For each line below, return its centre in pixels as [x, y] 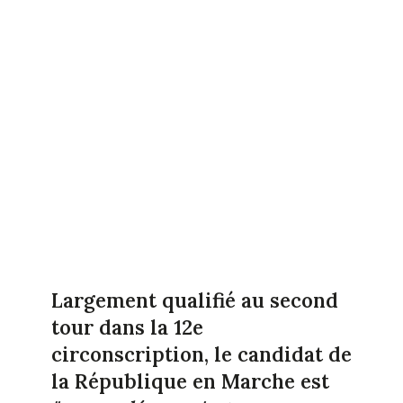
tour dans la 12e [127, 327]
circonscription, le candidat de [201, 354]
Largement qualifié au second [194, 300]
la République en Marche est [190, 381]
